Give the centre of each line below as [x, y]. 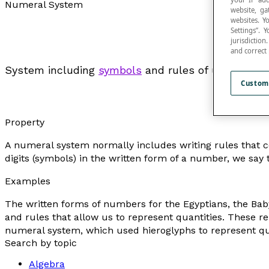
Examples [28, 181]
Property [25, 122]
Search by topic [41, 243]
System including [52, 70]
